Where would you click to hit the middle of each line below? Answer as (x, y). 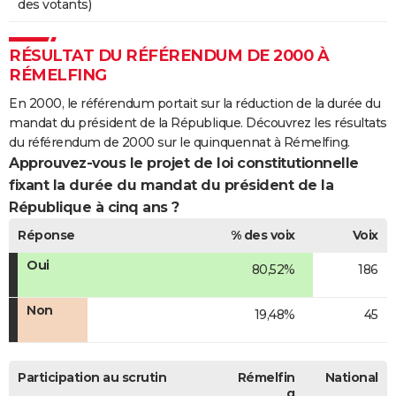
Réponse (46, 236)
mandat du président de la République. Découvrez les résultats (198, 123)
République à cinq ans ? (94, 208)
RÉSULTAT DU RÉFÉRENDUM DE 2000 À (169, 56)
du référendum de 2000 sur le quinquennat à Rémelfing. (179, 143)
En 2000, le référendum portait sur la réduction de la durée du (194, 104)
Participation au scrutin (92, 378)
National (351, 378)
